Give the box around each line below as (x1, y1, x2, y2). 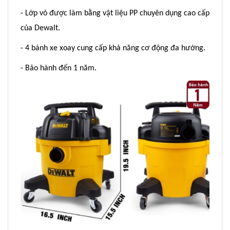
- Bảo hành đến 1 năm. (21, 64, 97, 73)
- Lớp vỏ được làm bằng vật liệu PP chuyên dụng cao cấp (21, 9, 209, 18)
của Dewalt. (21, 24, 60, 33)
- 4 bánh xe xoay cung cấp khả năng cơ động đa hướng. (21, 44, 205, 53)
